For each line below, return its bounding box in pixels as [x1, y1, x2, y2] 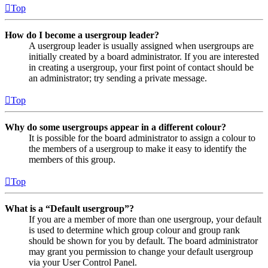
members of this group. [29, 154, 115, 165]
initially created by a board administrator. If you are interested [29, 51, 259, 62]
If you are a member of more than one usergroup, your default [29, 214, 261, 225]
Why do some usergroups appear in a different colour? [5, 122, 226, 133]
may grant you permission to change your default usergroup [29, 246, 253, 257]
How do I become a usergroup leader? [5, 30, 159, 41]
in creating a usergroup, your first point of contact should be [29, 62, 254, 73]
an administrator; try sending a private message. [29, 73, 207, 84]
